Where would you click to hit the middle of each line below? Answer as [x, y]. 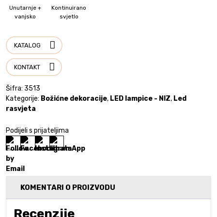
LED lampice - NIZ [140, 98]
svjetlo [69, 16]
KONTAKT [27, 67]
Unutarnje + [25, 8]
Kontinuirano [69, 8]
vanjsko [25, 16]
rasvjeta [21, 108]
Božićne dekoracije [74, 98]
